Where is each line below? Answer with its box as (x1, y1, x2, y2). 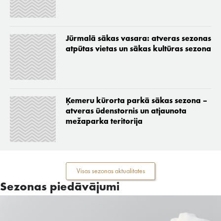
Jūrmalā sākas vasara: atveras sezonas (65, 35, 211, 43)
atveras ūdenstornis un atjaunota (65, 107, 186, 115)
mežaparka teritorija (65, 117, 143, 126)
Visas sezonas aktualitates (76, 167, 145, 175)
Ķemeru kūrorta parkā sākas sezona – (65, 97, 207, 105)
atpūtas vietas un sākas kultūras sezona (65, 45, 211, 54)
